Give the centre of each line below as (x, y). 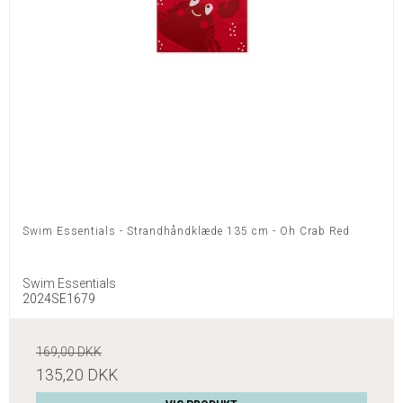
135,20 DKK (77, 376)
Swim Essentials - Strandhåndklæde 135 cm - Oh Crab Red (186, 232)
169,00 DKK (69, 352)
